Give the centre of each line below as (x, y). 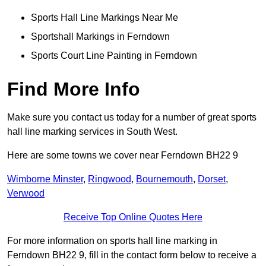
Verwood (26, 194)
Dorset (212, 179)
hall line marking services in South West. (92, 132)
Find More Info (74, 89)
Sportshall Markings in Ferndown (100, 37)
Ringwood (110, 179)
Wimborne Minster (45, 179)
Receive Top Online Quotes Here (133, 217)
